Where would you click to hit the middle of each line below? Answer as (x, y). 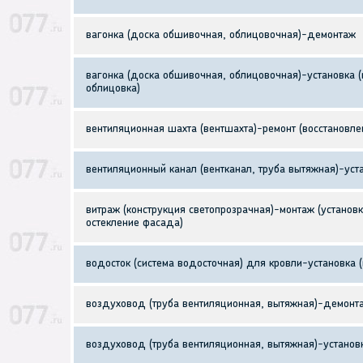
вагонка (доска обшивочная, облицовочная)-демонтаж (221, 36)
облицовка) (113, 89)
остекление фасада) (135, 224)
